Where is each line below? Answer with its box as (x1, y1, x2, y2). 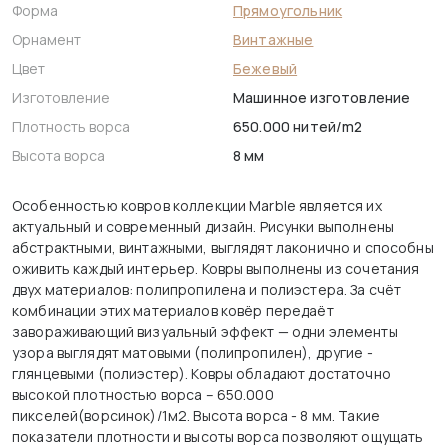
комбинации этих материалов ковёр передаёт (12, 301, 334, 321)
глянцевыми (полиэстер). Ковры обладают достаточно (12, 364, 391, 384)
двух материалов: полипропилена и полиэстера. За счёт (12, 280, 402, 300)
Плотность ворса (12, 117, 130, 137)
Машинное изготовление (233, 88, 411, 108)
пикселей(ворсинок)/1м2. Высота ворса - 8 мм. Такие (12, 406, 381, 426)
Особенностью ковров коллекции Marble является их (12, 196, 382, 216)
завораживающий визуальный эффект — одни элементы (12, 322, 398, 342)
